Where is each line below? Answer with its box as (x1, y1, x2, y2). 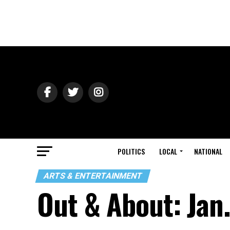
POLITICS (118, 146, 145, 157)
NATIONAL (194, 146, 222, 157)
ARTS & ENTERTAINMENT (42, 171, 144, 181)
